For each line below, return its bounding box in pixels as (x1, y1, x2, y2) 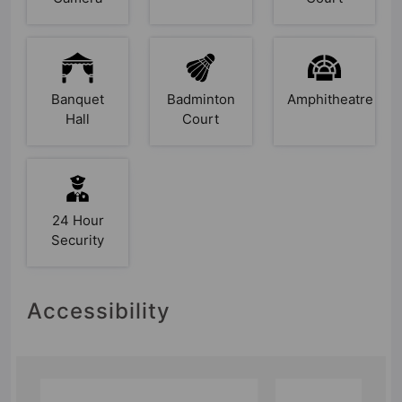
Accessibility (27, 298, 170, 325)
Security (51, 232, 105, 249)
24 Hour (51, 212, 104, 230)
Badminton (166, 91, 235, 109)
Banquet (51, 91, 105, 109)
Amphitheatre (286, 91, 373, 109)
